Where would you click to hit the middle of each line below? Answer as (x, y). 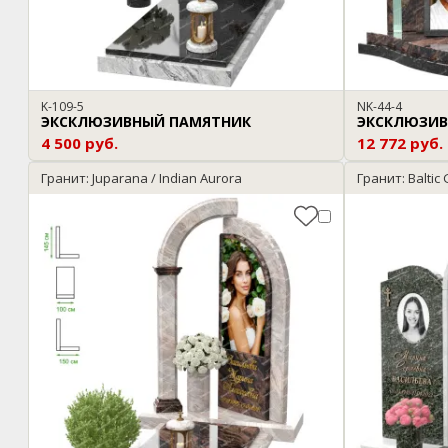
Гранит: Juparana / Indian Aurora (141, 178)
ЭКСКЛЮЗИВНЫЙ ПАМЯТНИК (146, 122)
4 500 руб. (79, 143)
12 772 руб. (400, 143)
